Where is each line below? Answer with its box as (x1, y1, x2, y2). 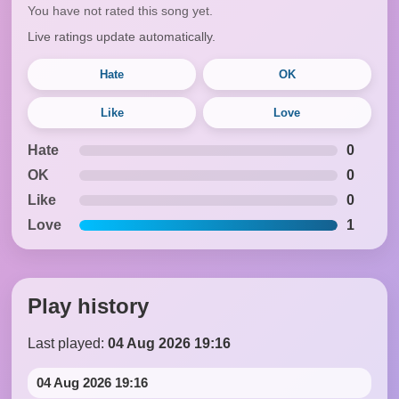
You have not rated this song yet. (28, 4, 214, 19)
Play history (28, 293, 150, 318)
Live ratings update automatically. (28, 29, 216, 45)
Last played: (28, 335, 109, 351)
